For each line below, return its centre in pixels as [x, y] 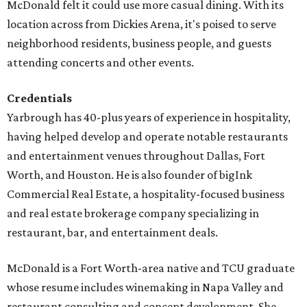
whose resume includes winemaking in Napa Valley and [145, 287]
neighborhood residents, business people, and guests [139, 44]
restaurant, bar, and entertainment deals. [112, 233]
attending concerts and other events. [100, 63]
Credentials [39, 98]
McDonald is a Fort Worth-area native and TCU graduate [151, 268]
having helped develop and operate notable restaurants [147, 137]
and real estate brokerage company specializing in [133, 213]
